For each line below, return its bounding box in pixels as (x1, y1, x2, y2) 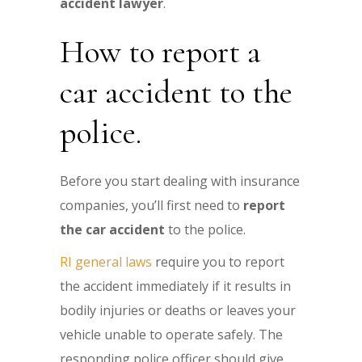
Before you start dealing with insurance (60, 171, 300, 190)
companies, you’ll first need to (60, 196, 243, 214)
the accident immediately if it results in (60, 276, 291, 295)
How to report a (60, 32, 261, 71)
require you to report (152, 252, 284, 271)
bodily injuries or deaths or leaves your (60, 301, 296, 319)
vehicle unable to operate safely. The (60, 325, 283, 343)
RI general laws (60, 252, 152, 271)
